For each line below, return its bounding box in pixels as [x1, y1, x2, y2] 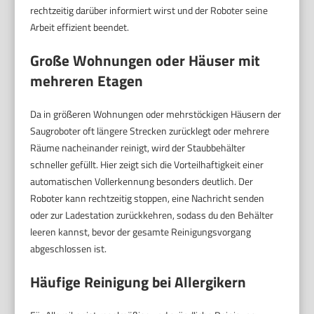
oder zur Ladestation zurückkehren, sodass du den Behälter [30, 207, 274, 223]
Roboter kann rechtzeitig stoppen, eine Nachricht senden [30, 191, 265, 206]
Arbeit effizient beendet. [30, 20, 130, 35]
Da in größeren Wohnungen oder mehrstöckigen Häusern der [30, 107, 282, 122]
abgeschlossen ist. [30, 241, 107, 257]
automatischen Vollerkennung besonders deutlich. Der [30, 174, 254, 189]
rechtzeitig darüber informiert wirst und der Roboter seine [30, 3, 268, 18]
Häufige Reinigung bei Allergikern [30, 271, 247, 294]
